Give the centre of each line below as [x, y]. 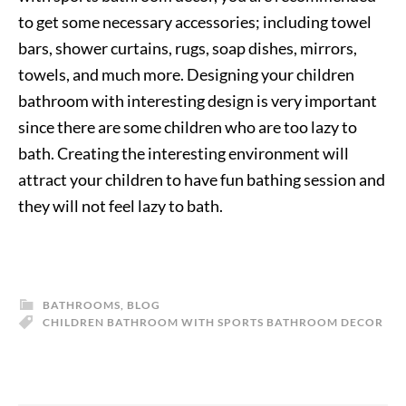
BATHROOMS [82, 305]
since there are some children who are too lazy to [188, 127]
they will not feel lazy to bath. [121, 206]
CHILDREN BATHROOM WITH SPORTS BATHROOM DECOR [213, 323]
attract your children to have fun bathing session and [202, 180]
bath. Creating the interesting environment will [184, 154]
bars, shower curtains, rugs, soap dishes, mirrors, [188, 48]
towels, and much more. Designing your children [186, 75]
